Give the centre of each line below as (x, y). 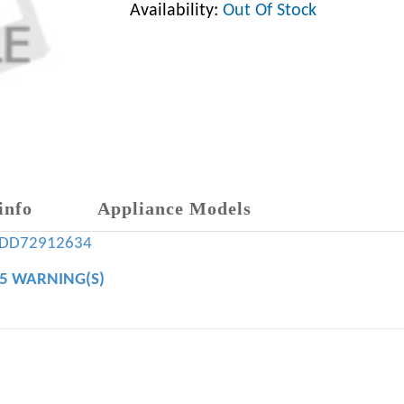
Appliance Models (174, 208)
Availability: (176, 11)
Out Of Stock (270, 11)
